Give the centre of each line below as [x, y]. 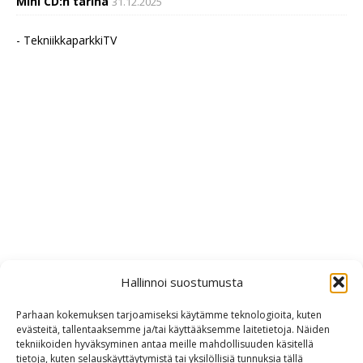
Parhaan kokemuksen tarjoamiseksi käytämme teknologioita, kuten [169, 315]
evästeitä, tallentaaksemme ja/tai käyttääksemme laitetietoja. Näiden [173, 329]
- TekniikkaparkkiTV [66, 40]
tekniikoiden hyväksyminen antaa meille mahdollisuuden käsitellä [165, 344]
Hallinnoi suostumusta [181, 282]
